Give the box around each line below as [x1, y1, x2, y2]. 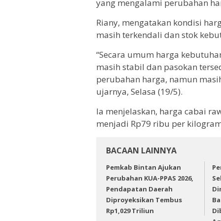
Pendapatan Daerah [106, 184, 173, 193]
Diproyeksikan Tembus [106, 195, 182, 204]
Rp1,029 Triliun [106, 206, 154, 215]
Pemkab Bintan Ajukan [106, 162, 181, 172]
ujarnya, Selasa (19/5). [96, 85, 183, 97]
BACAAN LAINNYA [106, 145, 177, 156]
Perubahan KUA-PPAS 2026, [106, 173, 193, 183]
